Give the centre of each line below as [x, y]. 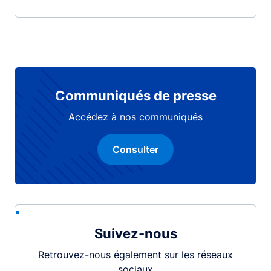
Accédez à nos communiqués [135, 117]
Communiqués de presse [135, 96]
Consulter [135, 149]
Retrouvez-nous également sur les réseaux [135, 254]
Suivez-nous [135, 233]
